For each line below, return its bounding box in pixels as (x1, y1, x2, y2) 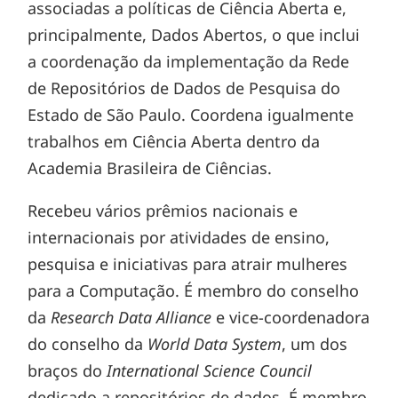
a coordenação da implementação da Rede (28, 51, 350, 72)
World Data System (147, 333, 283, 354)
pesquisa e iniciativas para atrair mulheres (28, 253, 348, 275)
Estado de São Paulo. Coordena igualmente (28, 104, 354, 125)
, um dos (282, 333, 348, 354)
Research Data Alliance (51, 306, 212, 328)
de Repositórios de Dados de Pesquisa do (28, 77, 341, 99)
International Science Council (102, 360, 313, 381)
